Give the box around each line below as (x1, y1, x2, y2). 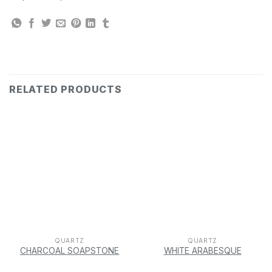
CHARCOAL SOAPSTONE (20, 245, 119, 256)
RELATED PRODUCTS (9, 83, 122, 95)
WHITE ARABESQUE (163, 245, 242, 256)
